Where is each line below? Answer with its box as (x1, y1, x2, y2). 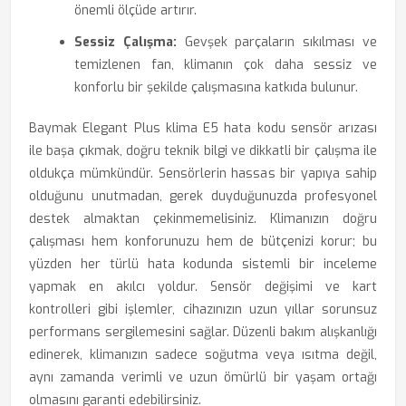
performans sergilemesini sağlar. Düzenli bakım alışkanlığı (29, 324, 377, 341)
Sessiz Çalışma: (74, 34, 177, 51)
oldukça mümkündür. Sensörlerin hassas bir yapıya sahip (29, 165, 377, 182)
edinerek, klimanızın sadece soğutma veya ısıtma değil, (29, 346, 377, 363)
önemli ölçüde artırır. (74, 2, 197, 19)
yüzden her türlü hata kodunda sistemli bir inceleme (29, 256, 377, 273)
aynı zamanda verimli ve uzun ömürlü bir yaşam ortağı (29, 369, 377, 386)
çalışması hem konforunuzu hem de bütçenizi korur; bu (29, 233, 377, 250)
